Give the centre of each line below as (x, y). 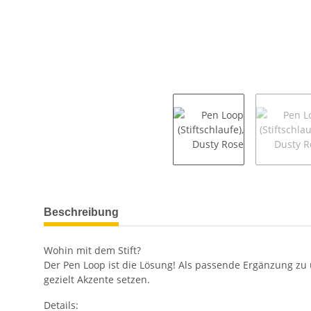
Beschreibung (81, 212)
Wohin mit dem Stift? (92, 250)
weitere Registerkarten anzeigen (118, 205)
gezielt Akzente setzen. (97, 279)
